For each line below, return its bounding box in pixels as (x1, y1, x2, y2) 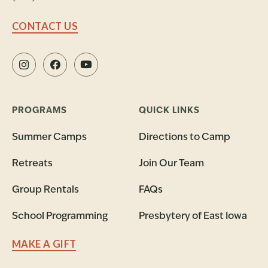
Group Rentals (12, 185, 79, 195)
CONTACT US (12, 20, 78, 32)
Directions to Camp (139, 132, 230, 142)
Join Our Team (139, 159, 204, 169)
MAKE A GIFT (12, 237, 77, 250)
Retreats (12, 159, 53, 169)
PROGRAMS (12, 106, 67, 115)
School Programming (12, 211, 108, 221)
